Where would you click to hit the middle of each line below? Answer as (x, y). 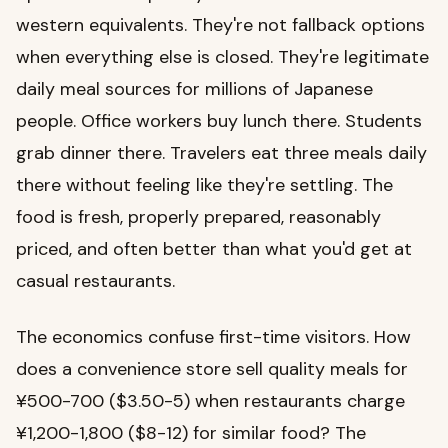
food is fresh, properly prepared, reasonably (198, 217)
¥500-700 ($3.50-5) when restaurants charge (210, 401)
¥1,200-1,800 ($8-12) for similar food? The (191, 433)
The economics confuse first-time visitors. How (213, 337)
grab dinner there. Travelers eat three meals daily (221, 153)
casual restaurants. (95, 281)
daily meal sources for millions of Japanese (194, 89)
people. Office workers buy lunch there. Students (219, 121)
